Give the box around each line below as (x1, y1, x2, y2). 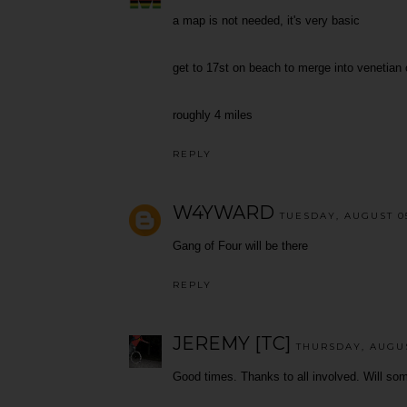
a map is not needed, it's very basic (173, 13, 360, 27)
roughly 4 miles (173, 107, 253, 122)
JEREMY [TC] (173, 333, 291, 355)
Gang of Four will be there (173, 239, 308, 253)
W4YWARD (173, 202, 274, 224)
